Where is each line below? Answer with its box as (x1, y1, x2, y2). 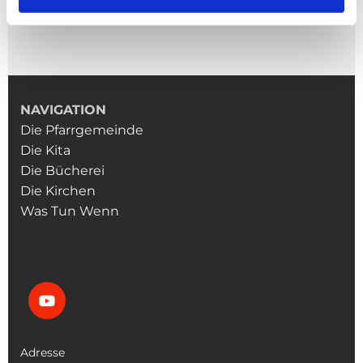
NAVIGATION (20, 102, 106, 118)
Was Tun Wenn (20, 203, 122, 220)
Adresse (20, 345, 65, 361)
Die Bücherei (20, 163, 105, 179)
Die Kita (20, 143, 70, 159)
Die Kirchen (20, 183, 102, 199)
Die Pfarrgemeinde (20, 122, 143, 139)
